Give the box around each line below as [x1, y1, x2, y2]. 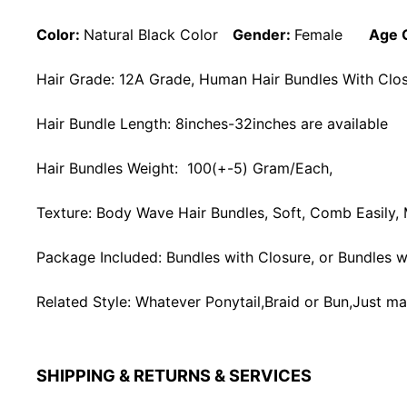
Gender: [218, 25, 294, 45]
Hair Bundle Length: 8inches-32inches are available [36, 114, 388, 134]
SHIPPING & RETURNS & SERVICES [36, 365, 312, 386]
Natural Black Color [84, 25, 218, 45]
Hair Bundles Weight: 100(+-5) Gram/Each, [36, 159, 333, 178]
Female [294, 25, 365, 45]
